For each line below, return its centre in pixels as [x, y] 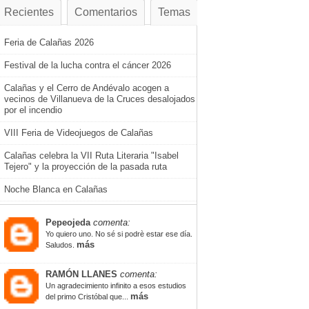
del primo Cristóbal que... [88, 296]
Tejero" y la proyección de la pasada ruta [86, 166]
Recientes [29, 12]
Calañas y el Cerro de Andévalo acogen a [87, 88]
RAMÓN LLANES [81, 274]
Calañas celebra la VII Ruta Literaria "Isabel [91, 155]
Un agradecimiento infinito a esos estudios [116, 285]
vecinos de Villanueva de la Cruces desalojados [100, 99]
